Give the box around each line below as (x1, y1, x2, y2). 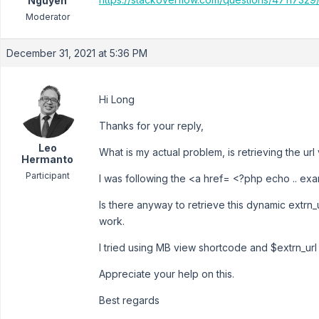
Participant (25, 170, 70, 181)
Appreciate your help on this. (99, 268, 234, 280)
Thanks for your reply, (99, 120, 204, 132)
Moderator (25, 11, 70, 22)
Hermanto (21, 153, 73, 165)
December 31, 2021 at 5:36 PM (6, 47, 147, 59)
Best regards (99, 294, 159, 306)
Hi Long (99, 93, 135, 105)
